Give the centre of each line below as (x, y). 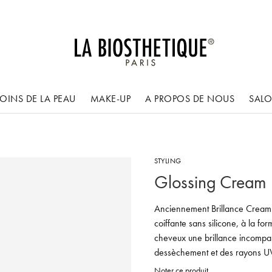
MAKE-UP (110, 98)
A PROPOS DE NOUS (190, 98)
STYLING (168, 161)
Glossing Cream (211, 182)
